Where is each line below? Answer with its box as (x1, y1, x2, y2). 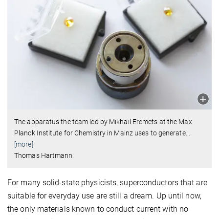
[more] (14, 140, 33, 148)
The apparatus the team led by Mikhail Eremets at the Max (14, 117, 192, 126)
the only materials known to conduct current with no (7, 204, 189, 214)
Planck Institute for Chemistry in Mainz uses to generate (14, 129, 186, 137)
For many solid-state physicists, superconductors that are (7, 177, 207, 187)
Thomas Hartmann (14, 151, 73, 159)
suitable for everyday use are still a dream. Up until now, (7, 191, 201, 200)
